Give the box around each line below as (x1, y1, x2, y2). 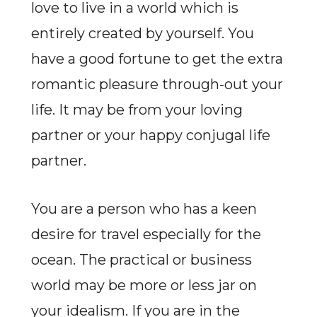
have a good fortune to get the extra (30, 50, 283, 67)
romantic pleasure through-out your (30, 76, 283, 93)
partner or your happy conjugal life (30, 127, 270, 144)
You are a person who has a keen (30, 200, 257, 217)
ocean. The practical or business (30, 251, 252, 268)
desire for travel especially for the (30, 226, 261, 243)
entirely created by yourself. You (30, 25, 254, 42)
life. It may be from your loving (30, 101, 243, 118)
